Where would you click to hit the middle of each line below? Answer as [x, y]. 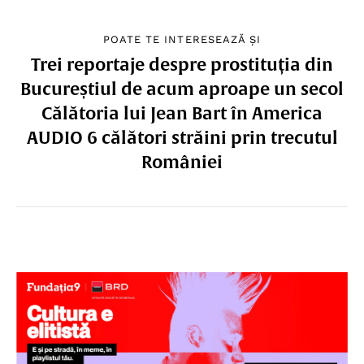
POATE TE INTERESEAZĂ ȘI [182, 39]
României [182, 161]
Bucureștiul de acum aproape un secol [182, 88]
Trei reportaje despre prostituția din [182, 64]
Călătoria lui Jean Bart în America [182, 113]
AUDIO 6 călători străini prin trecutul [182, 137]
